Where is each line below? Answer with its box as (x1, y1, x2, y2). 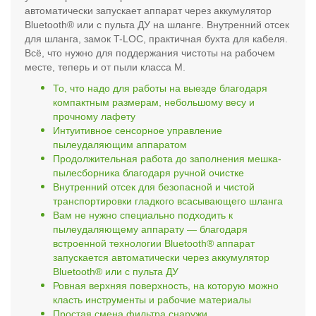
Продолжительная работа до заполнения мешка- (53, 152, 281, 164)
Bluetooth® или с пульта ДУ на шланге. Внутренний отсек (25, 18, 289, 30)
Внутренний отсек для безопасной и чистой (53, 181, 255, 193)
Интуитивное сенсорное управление (53, 124, 222, 136)
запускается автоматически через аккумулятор (53, 251, 269, 263)
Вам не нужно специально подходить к (53, 209, 233, 221)
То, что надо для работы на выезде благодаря (53, 82, 267, 94)
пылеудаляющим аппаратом (53, 138, 187, 150)
